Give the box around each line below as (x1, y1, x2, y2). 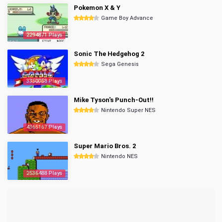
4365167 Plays (26, 124, 62, 130)
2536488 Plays (26, 170, 62, 176)
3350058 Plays (26, 78, 62, 84)
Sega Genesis (101, 61, 139, 67)
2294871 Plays (26, 32, 62, 38)
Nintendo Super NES (101, 107, 156, 113)
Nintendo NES (101, 153, 138, 160)
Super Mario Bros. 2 (74, 142, 136, 150)
